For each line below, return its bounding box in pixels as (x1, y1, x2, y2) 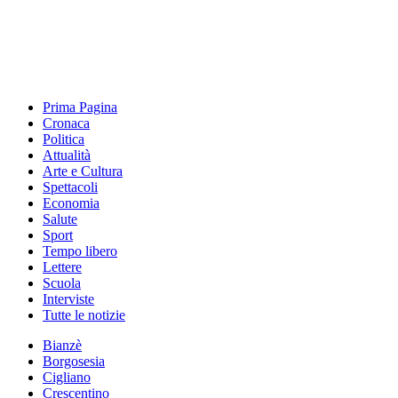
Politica (43, 131, 84, 147)
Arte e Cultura (43, 163, 123, 179)
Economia (43, 195, 99, 211)
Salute (43, 211, 77, 227)
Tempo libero (43, 243, 117, 259)
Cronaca (43, 115, 90, 131)
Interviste (43, 291, 94, 306)
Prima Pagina (43, 99, 117, 115)
